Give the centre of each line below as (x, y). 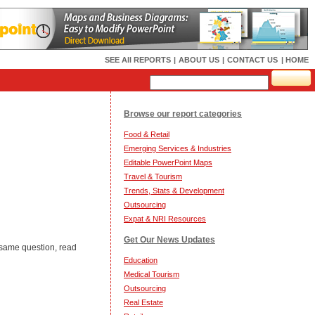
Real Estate (143, 302)
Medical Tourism (152, 274)
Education (141, 260)
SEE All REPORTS (138, 60)
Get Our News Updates (169, 240)
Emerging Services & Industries (178, 148)
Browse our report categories (183, 114)
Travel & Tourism (153, 176)
